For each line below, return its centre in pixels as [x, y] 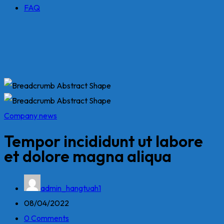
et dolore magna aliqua [88, 156]
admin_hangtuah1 [71, 188]
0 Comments [46, 218]
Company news [30, 115]
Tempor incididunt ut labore [103, 141]
